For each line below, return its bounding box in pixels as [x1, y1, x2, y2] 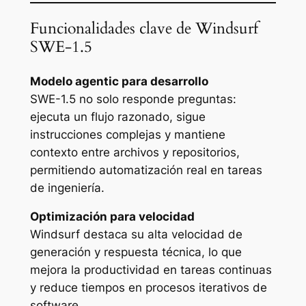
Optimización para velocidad [29, 210, 195, 224]
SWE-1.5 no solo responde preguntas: [29, 92, 236, 106]
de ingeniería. [29, 180, 105, 195]
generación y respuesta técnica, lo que [29, 245, 242, 260]
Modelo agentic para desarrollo [29, 74, 208, 88]
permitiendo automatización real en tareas [29, 163, 262, 177]
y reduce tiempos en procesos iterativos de [29, 281, 267, 295]
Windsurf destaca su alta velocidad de [29, 227, 242, 242]
